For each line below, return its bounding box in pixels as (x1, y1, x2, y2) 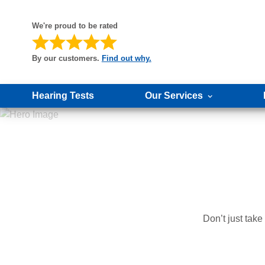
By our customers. (31, 53, 99, 63)
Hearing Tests (31, 91, 94, 101)
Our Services (144, 91, 203, 101)
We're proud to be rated (31, 21, 118, 31)
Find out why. (101, 53, 151, 63)
